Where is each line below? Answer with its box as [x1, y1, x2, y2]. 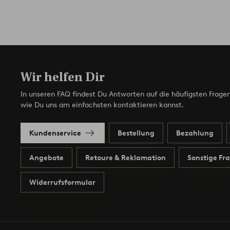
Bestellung [118, 128, 155, 138]
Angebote [29, 153, 64, 162]
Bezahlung [176, 128, 214, 138]
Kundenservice [29, 128, 81, 138]
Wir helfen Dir [21, 70, 105, 85]
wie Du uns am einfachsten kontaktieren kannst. [21, 101, 184, 110]
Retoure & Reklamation [85, 153, 166, 162]
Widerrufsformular [29, 178, 95, 187]
